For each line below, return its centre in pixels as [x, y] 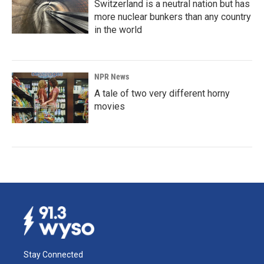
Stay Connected [53, 254]
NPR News [112, 77]
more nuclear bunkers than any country [173, 17]
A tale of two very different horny [162, 93]
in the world [118, 30]
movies [110, 106]
